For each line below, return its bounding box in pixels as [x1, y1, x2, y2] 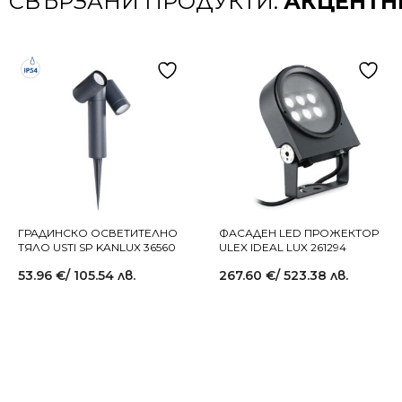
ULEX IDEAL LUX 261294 [219, 240, 346, 254]
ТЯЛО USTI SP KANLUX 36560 [18, 240, 176, 254]
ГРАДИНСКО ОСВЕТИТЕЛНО [18, 226, 178, 240]
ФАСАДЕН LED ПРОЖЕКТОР [219, 226, 379, 240]
